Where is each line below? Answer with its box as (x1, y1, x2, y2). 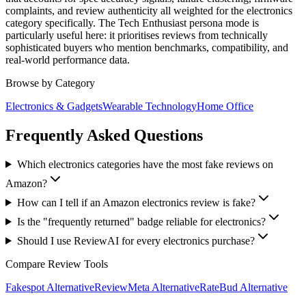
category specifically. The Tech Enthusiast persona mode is (5, 17, 259, 29)
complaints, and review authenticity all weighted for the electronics (5, 5, 292, 17)
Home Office (197, 100, 253, 113)
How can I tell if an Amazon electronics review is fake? (16, 196, 255, 208)
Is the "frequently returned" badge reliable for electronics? (16, 215, 266, 227)
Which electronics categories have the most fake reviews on (16, 158, 273, 170)
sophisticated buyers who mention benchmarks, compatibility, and (5, 42, 288, 54)
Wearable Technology (102, 100, 197, 113)
